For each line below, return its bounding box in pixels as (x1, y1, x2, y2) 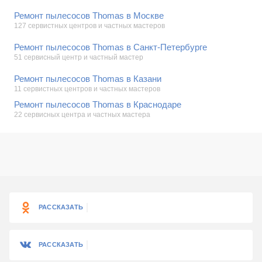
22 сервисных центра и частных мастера (14, 111, 150, 119)
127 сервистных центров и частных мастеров (14, 22, 165, 30)
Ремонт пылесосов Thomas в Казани (14, 74, 161, 84)
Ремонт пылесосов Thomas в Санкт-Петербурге (14, 42, 207, 52)
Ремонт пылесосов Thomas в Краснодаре (14, 99, 181, 109)
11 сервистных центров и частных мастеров (14, 85, 160, 93)
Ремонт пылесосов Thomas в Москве (14, 11, 164, 20)
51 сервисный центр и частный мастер (14, 53, 143, 61)
